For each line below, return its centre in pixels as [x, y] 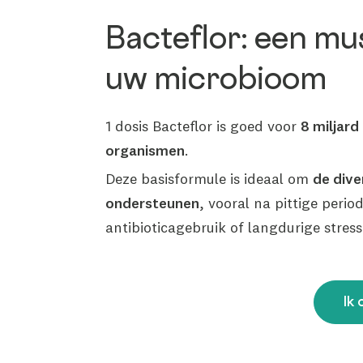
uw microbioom [216, 81]
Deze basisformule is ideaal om [209, 178]
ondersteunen [153, 203]
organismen [145, 150]
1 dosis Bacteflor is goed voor [203, 126]
